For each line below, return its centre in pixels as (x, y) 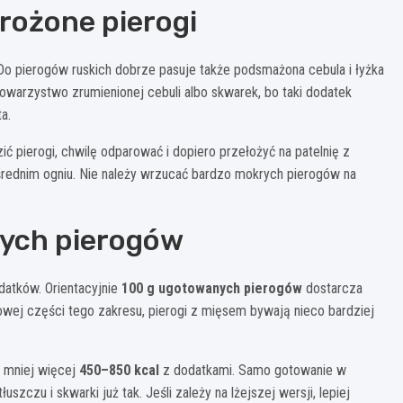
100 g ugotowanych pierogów (212, 288)
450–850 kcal (119, 370)
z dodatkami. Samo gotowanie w (253, 370)
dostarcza (332, 288)
